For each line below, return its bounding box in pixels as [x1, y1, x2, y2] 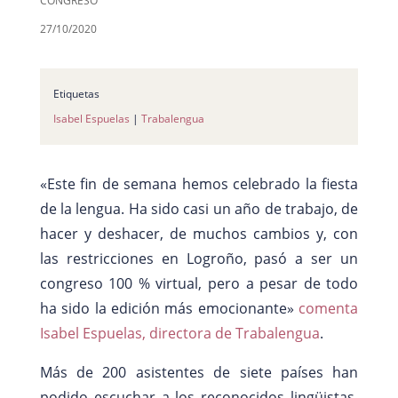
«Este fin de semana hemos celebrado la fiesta [39, 173, 359, 194]
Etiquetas [52, 85, 99, 101]
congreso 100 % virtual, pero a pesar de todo [39, 273, 359, 293]
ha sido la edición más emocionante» [39, 298, 299, 318]
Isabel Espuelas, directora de [39, 322, 235, 343]
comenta [298, 298, 359, 318]
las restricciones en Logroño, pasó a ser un [39, 248, 359, 268]
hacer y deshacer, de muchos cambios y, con [39, 223, 359, 243]
